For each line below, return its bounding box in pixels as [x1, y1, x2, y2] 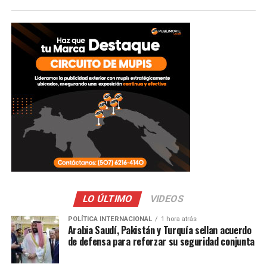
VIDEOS [149, 193, 186, 204]
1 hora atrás [160, 215, 197, 223]
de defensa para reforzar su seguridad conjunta [67, 234, 254, 249]
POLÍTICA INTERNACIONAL [67, 215, 152, 223]
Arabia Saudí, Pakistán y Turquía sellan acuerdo [67, 223, 252, 237]
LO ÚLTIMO [82, 193, 135, 204]
